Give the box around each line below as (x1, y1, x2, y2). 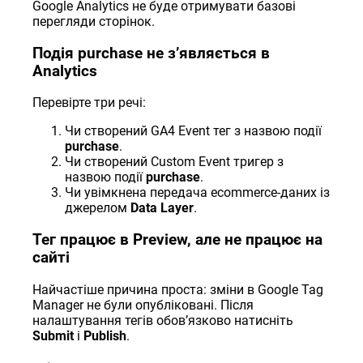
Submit (32, 327, 75, 344)
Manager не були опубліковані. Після (32, 297, 254, 313)
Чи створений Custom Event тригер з (65, 154, 284, 170)
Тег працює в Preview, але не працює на (32, 230, 323, 249)
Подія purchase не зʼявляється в (32, 44, 271, 62)
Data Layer (130, 200, 194, 216)
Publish (83, 327, 127, 344)
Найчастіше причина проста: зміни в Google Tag (32, 281, 324, 297)
